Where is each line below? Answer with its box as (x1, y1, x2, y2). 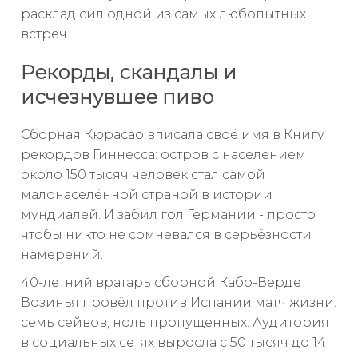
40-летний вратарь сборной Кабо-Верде (21, 275, 301, 291)
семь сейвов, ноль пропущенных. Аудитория (21, 315, 329, 331)
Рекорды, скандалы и (21, 60, 237, 84)
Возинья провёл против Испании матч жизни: (21, 295, 336, 311)
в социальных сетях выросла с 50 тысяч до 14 (21, 335, 326, 351)
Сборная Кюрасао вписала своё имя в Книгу (21, 127, 324, 143)
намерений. (21, 247, 103, 263)
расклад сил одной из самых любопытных (21, 6, 306, 22)
